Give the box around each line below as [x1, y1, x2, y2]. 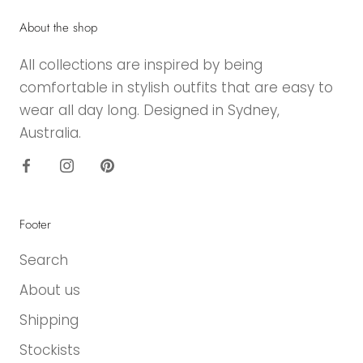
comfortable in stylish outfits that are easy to [19, 77, 333, 97]
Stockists [19, 340, 80, 360]
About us [19, 280, 80, 300]
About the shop [19, 18, 97, 36]
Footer [19, 215, 51, 233]
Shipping [19, 310, 79, 330]
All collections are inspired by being [19, 54, 263, 75]
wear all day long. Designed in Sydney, [19, 100, 280, 120]
